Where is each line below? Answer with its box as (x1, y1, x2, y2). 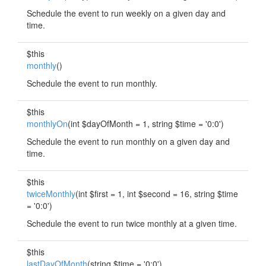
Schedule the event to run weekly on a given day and (27, 7, 226, 19)
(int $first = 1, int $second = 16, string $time (75, 188, 238, 199)
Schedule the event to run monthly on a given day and (27, 135, 230, 147)
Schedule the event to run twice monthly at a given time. (27, 217, 237, 229)
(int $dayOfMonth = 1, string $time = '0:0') (68, 118, 224, 129)
